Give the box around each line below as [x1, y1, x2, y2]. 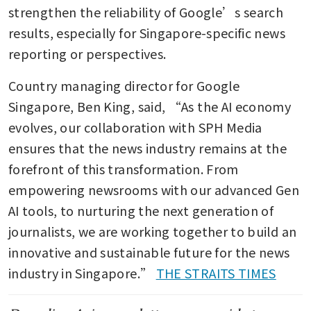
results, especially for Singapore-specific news [8, 23, 285, 42]
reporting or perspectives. [8, 44, 167, 62]
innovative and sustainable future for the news [8, 242, 290, 261]
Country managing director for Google [8, 76, 239, 94]
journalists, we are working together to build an [8, 221, 297, 240]
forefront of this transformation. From [8, 159, 239, 178]
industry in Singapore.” [8, 263, 156, 282]
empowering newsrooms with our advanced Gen [8, 180, 300, 199]
